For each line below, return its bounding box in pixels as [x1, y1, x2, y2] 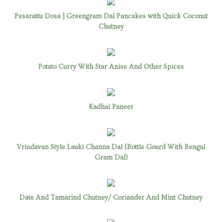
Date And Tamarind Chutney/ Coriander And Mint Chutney [19, 194, 203, 202]
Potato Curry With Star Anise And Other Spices [38, 63, 184, 71]
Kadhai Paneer [89, 103, 133, 111]
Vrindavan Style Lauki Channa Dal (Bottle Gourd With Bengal [17, 143, 205, 151]
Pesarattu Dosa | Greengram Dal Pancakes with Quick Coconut [14, 12, 208, 20]
